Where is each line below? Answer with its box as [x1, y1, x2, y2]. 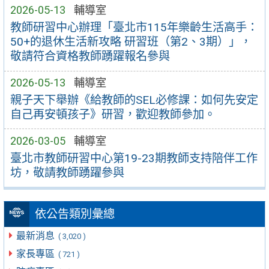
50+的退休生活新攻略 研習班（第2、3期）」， [10, 35, 252, 49]
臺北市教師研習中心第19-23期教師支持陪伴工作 [10, 151, 258, 165]
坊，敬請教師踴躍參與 [10, 165, 124, 180]
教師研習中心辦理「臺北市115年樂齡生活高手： [10, 20, 258, 35]
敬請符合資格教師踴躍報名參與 [10, 49, 170, 64]
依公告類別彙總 [34, 207, 115, 222]
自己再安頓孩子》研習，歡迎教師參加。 [10, 107, 216, 121]
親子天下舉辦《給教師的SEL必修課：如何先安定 [10, 92, 258, 107]
